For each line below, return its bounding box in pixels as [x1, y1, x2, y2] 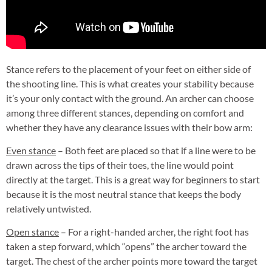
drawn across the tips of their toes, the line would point [6, 158, 234, 171]
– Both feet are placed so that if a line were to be [56, 144, 256, 156]
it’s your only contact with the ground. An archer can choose [6, 92, 254, 104]
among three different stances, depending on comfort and [6, 106, 244, 118]
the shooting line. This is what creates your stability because [6, 77, 254, 89]
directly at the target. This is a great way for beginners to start [6, 173, 260, 185]
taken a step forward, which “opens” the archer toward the [6, 240, 246, 253]
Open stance [6, 226, 59, 238]
